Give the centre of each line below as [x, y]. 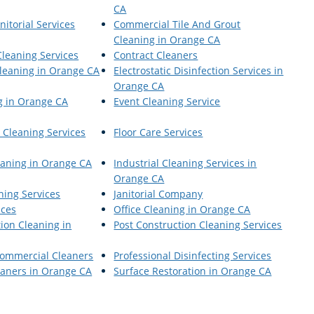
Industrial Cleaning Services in [185, 163]
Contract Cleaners [156, 55]
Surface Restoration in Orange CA [193, 271]
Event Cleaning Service [167, 101]
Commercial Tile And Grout [177, 24]
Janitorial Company [158, 193]
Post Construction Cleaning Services [198, 224]
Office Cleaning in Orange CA [182, 209]
